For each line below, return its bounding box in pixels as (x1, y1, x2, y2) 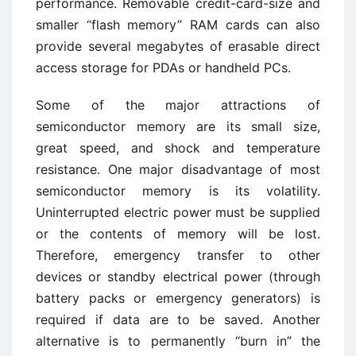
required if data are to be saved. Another (36, 311, 320, 327)
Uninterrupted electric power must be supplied (36, 204, 320, 220)
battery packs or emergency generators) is (36, 290, 320, 306)
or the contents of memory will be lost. (36, 226, 320, 242)
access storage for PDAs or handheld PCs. (36, 60, 291, 75)
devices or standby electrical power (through (36, 269, 320, 284)
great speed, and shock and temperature (36, 140, 320, 156)
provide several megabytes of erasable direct (36, 38, 320, 54)
